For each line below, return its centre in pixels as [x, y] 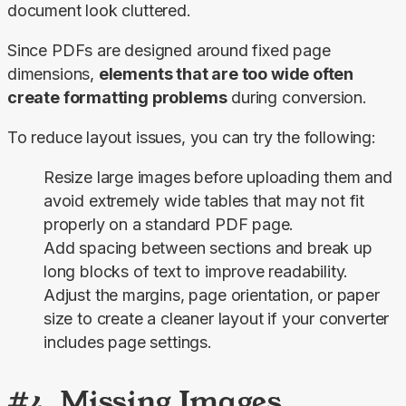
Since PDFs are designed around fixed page [169, 51]
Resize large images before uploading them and [218, 178]
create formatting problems [117, 98]
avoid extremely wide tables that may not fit [204, 201]
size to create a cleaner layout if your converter [217, 319]
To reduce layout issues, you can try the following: [192, 138]
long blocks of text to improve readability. [196, 272]
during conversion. [297, 98]
